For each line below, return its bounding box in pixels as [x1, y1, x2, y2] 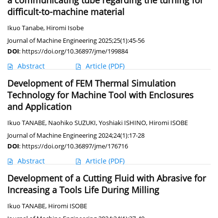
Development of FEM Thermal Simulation [7, 77, 176, 90]
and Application [7, 101, 72, 113]
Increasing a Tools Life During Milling [7, 184, 159, 196]
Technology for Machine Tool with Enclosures [7, 89, 194, 101]
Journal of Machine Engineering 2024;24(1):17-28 [7, 131, 145, 140]
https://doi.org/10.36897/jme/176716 [22, 142, 128, 151]
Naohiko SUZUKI [48, 119, 96, 127]
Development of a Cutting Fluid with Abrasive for [7, 172, 206, 184]
